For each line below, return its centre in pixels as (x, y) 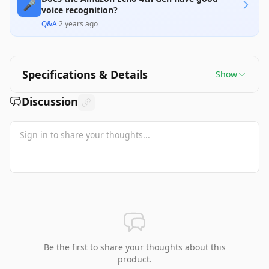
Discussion (50, 101)
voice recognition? (80, 10)
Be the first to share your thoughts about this (134, 247)
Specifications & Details (85, 74)
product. (134, 259)
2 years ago (78, 24)
